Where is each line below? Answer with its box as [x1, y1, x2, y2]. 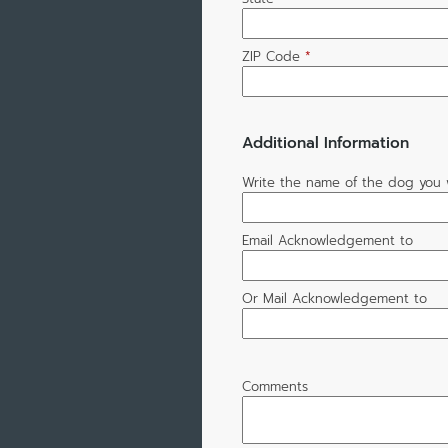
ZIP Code [241, 47, 300, 67]
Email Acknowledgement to [241, 231, 413, 251]
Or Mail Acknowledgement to [241, 289, 427, 309]
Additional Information [241, 131, 409, 155]
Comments [241, 377, 308, 397]
